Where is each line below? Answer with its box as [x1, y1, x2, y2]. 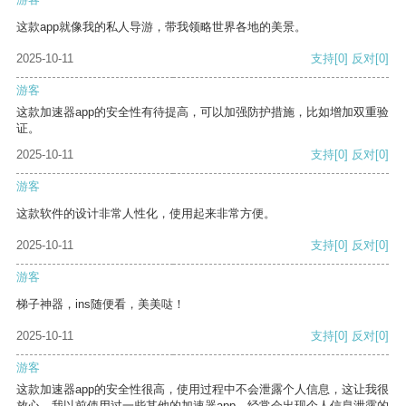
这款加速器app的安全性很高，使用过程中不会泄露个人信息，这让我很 [16, 382, 389, 397]
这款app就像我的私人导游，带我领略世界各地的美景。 [16, 20, 306, 34]
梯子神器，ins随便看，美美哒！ [16, 297, 185, 312]
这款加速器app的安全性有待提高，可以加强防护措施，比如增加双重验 [16, 105, 389, 120]
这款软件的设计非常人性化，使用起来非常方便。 [16, 207, 275, 221]
